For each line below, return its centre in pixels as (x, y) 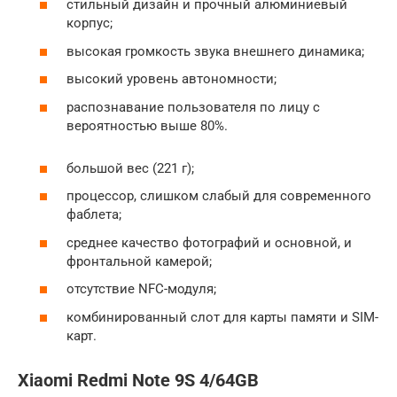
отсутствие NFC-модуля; (141, 289)
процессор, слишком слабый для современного (219, 196)
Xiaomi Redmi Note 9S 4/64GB (138, 380)
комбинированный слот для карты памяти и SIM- (222, 317)
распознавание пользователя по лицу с (193, 107)
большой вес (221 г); (130, 168)
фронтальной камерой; (139, 261)
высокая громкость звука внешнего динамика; (215, 51)
